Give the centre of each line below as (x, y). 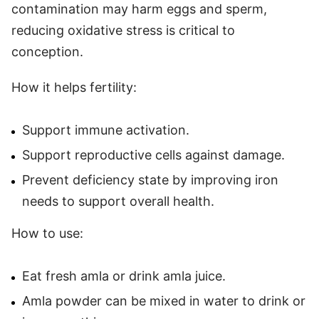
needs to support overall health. (118, 201)
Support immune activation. (106, 130)
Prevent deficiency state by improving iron (150, 179)
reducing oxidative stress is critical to (123, 30)
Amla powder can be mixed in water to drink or (164, 300)
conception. (47, 51)
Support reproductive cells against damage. (153, 155)
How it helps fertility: (74, 87)
